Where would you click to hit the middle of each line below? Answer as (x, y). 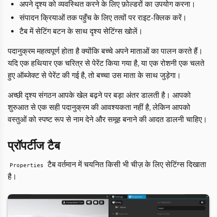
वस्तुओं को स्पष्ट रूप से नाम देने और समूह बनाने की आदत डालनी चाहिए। (108, 120)
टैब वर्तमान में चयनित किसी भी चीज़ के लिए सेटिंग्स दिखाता (126, 165)
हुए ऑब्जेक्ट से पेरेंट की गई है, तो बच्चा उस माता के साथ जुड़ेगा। (94, 76)
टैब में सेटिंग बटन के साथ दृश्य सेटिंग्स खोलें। (81, 31)
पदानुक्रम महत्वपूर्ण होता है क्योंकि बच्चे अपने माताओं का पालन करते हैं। (105, 51)
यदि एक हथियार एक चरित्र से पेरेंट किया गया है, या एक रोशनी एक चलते (106, 63)
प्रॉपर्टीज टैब (34, 146)
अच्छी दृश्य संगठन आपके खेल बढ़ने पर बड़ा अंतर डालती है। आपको (99, 95)
